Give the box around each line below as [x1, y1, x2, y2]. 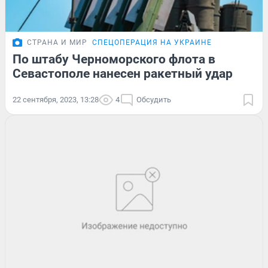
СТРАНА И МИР [27, 38, 87, 47]
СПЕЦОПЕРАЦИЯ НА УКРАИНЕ [92, 38, 212, 47]
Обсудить [136, 95, 171, 104]
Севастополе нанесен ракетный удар [13, 66, 233, 81]
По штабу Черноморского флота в [13, 51, 215, 66]
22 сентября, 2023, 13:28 [13, 95, 99, 104]
